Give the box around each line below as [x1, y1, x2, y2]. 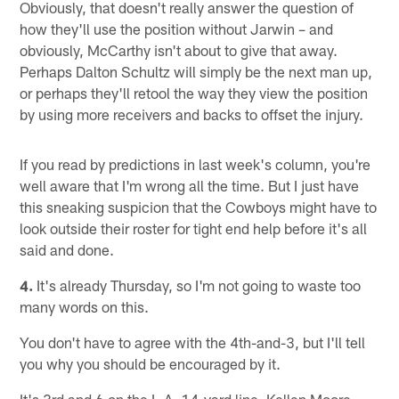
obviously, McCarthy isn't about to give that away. [20, 40, 338, 59]
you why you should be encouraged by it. [20, 354, 281, 372]
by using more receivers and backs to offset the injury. [20, 104, 364, 123]
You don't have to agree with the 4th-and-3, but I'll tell [20, 332, 366, 351]
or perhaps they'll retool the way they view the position [20, 83, 369, 102]
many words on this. [20, 297, 150, 315]
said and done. [20, 240, 115, 258]
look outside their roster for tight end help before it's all [20, 218, 368, 237]
